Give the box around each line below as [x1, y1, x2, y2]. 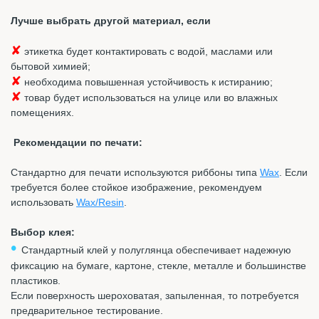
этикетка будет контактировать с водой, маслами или [21, 45, 273, 57]
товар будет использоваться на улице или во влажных [21, 91, 278, 103]
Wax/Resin [76, 196, 124, 208]
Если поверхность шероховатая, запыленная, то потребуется [11, 289, 299, 301]
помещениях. [11, 106, 74, 118]
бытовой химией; [11, 60, 90, 72]
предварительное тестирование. [11, 304, 163, 316]
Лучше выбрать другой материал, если [11, 14, 211, 26]
